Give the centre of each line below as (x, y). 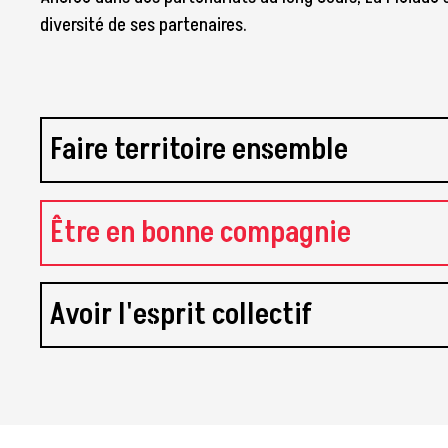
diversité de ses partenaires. (144, 26)
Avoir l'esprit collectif (181, 314)
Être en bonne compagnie (201, 232)
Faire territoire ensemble (199, 150)
